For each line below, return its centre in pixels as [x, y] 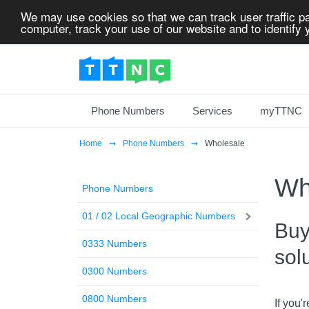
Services [212, 111]
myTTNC [281, 111]
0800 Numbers [114, 299]
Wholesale [225, 143]
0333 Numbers [114, 243]
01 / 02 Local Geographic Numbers [159, 216]
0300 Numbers [114, 271]
